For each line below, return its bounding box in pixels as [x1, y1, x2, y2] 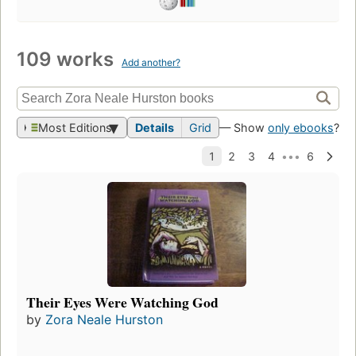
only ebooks [268, 121, 334, 135]
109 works [17, 48, 118, 72]
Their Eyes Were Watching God [26, 291, 219, 312]
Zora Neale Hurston [45, 311, 163, 327]
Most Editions [38, 121, 112, 135]
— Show [219, 121, 268, 135]
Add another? [122, 56, 180, 69]
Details [135, 121, 174, 135]
